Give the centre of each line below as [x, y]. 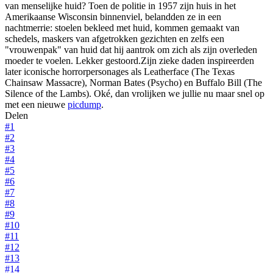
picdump [84, 104]
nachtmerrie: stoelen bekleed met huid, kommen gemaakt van [122, 27]
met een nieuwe [36, 104]
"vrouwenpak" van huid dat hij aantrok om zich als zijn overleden [131, 49]
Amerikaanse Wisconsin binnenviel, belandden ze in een [113, 16]
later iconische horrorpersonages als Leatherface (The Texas [120, 71]
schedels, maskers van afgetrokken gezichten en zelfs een [115, 38]
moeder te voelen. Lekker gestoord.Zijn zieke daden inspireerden [129, 60]
